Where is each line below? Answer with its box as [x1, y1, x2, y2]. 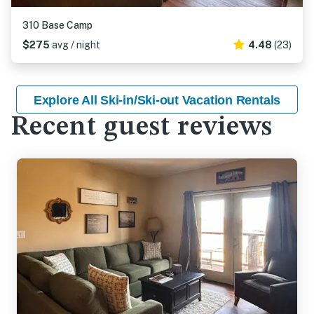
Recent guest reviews [11, 114, 273, 141]
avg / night [52, 39, 100, 50]
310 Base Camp [22, 20, 93, 31]
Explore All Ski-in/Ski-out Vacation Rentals [33, 93, 281, 107]
